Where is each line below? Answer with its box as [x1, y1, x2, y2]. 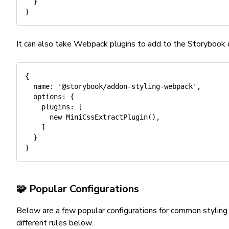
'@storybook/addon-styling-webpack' [58, 82, 197, 90]
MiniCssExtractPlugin [66, 113, 148, 121]
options [33, 93, 62, 101]
